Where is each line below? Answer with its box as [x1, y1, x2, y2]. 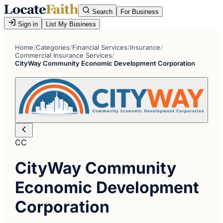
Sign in [16, 20, 38, 28]
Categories [36, 43, 70, 51]
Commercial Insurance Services [15, 51, 112, 59]
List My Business [46, 20, 96, 28]
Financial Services [72, 43, 128, 51]
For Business [120, 8, 159, 15]
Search [90, 8, 112, 15]
